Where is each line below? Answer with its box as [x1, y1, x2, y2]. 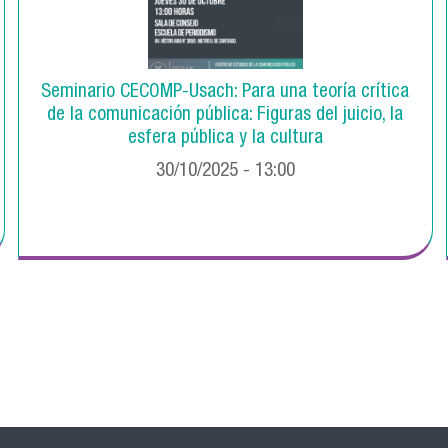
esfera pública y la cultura [127, 129, 323, 149]
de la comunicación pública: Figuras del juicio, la [47, 106, 404, 126]
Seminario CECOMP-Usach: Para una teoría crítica [41, 83, 410, 103]
